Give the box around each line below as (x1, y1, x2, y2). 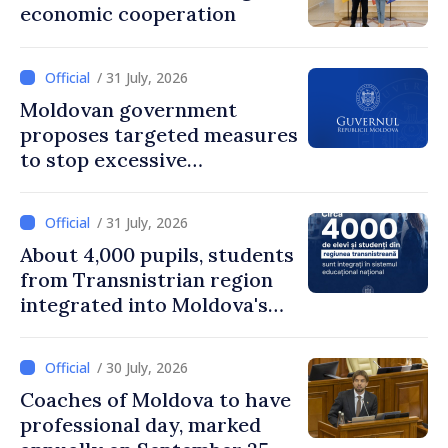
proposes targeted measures (20, 122, 298, 147)
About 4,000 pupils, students (20, 242, 294, 267)
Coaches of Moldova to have (20, 387, 291, 412)
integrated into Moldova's (20, 292, 268, 317)
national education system (20, 317, 276, 342)
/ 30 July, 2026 (97, 358, 188, 377)
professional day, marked (20, 412, 261, 437)
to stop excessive (20, 147, 187, 172)
